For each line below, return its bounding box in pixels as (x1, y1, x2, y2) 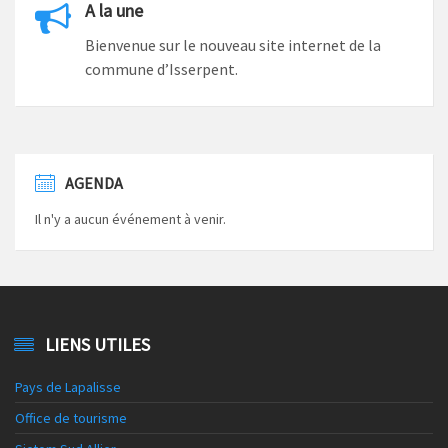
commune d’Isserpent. (85, 58, 238, 79)
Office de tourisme (15, 408, 127, 427)
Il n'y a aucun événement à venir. (35, 209, 226, 228)
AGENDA (65, 172, 123, 193)
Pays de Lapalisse (15, 377, 121, 396)
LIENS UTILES (45, 332, 150, 356)
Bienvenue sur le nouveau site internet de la (85, 34, 381, 55)
